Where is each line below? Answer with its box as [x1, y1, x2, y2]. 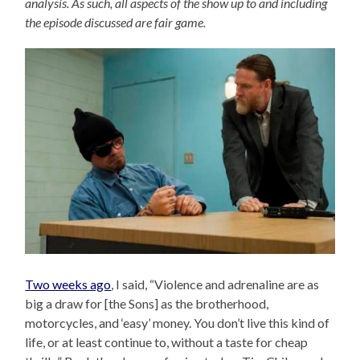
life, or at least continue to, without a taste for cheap [25, 334, 309, 350]
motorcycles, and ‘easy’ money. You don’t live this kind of [25, 315, 330, 331]
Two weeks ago [25, 276, 112, 292]
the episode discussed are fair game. [25, 14, 207, 30]
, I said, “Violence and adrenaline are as [111, 276, 320, 292]
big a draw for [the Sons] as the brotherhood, [25, 296, 269, 312]
